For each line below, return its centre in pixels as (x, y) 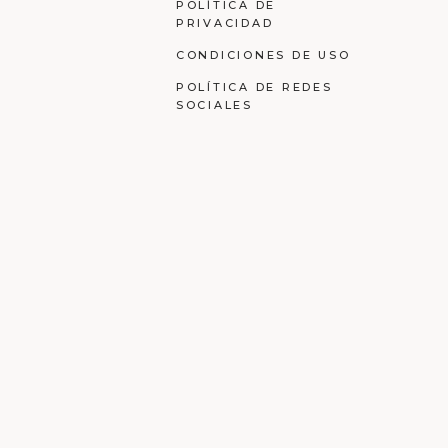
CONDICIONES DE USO (263, 54)
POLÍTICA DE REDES (254, 86)
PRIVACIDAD (224, 22)
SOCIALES (214, 104)
